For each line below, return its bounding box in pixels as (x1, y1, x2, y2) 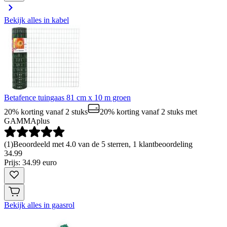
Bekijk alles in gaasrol (4, 201, 74, 210)
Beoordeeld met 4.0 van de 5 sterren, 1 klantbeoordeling (13, 140, 193, 149)
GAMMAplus (4, 117, 50, 126)
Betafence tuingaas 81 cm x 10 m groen (4, 93, 131, 102)
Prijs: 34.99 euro (4, 158, 57, 167)
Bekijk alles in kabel (4, 16, 69, 25)
